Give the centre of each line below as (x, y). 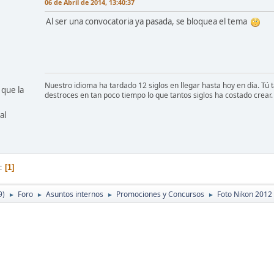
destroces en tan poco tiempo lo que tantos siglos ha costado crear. (159, 95)
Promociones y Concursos (160, 194)
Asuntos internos (75, 194)
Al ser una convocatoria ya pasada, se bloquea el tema (148, 21)
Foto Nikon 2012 (245, 194)
